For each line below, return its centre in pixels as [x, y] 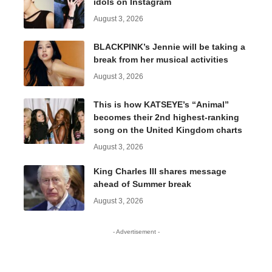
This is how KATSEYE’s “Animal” [161, 105]
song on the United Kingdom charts [168, 130]
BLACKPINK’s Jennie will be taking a [169, 47]
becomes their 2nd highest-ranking [166, 117]
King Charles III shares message [160, 172]
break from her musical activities [161, 60]
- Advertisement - [136, 232]
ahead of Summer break [142, 184]
